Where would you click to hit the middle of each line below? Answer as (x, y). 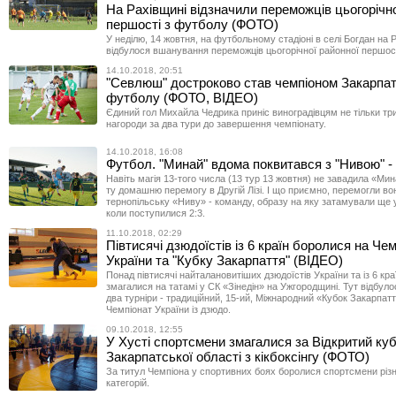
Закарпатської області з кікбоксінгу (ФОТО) (238, 357)
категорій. (128, 383)
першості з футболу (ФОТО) (192, 24)
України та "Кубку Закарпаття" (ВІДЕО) (225, 260)
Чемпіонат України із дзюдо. (168, 309)
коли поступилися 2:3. (156, 213)
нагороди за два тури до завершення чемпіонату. (216, 124)
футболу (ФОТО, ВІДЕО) (182, 98)
